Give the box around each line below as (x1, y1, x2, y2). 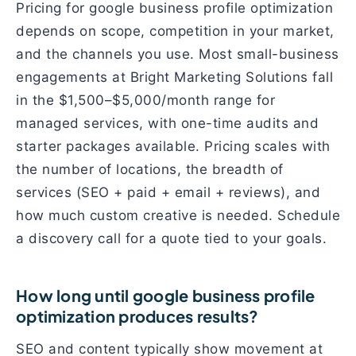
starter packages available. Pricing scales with (16, 138, 331, 154)
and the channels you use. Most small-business (16, 46, 339, 62)
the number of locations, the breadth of (16, 161, 284, 177)
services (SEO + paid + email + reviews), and (16, 184, 320, 200)
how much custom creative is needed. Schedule (16, 207, 340, 223)
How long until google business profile (16, 285, 315, 305)
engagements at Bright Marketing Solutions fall (16, 69, 333, 85)
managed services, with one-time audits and (16, 115, 319, 131)
